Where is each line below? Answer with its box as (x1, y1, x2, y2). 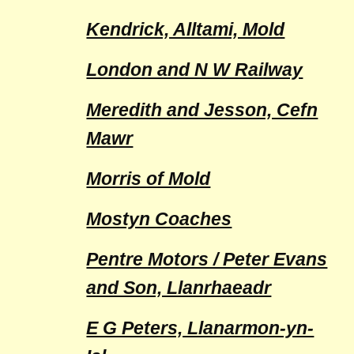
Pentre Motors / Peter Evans (86, 249, 328, 269)
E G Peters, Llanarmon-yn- (86, 318, 314, 338)
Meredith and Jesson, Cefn (86, 100, 318, 120)
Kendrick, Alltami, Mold (86, 19, 285, 40)
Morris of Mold (86, 168, 211, 189)
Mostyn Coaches (86, 209, 232, 229)
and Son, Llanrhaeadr (86, 277, 272, 298)
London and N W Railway (86, 59, 303, 80)
